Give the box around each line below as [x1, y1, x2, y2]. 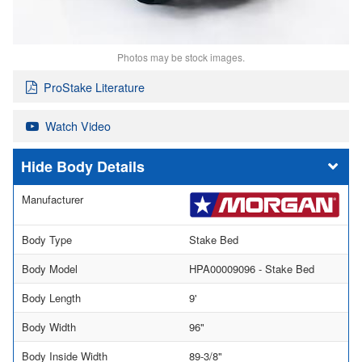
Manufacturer [22, 192, 83, 208]
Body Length [22, 289, 81, 305]
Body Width [22, 318, 76, 335]
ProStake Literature [44, 78, 145, 95]
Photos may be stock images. [117, 49, 245, 64]
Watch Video [45, 117, 111, 135]
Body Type [22, 231, 72, 247]
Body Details [57, 156, 145, 178]
